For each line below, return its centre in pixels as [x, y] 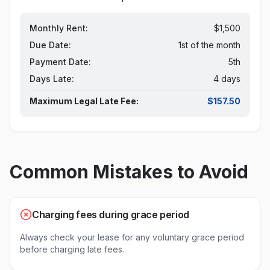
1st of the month [209, 45]
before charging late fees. [72, 249]
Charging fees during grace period [111, 215]
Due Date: [50, 45]
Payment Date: [60, 62]
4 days [227, 79]
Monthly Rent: [59, 28]
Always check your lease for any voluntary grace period [132, 237]
